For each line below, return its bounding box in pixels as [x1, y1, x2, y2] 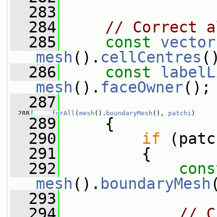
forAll [52, 109, 75, 117]
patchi [168, 109, 191, 117]
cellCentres [100, 48, 201, 66]
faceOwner [100, 78, 183, 96]
